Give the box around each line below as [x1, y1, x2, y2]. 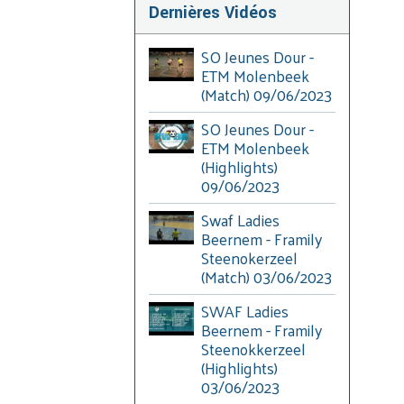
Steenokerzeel [201, 243, 298, 272]
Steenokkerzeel [201, 334, 307, 363]
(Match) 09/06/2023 [201, 79, 333, 109]
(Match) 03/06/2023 [201, 262, 333, 291]
